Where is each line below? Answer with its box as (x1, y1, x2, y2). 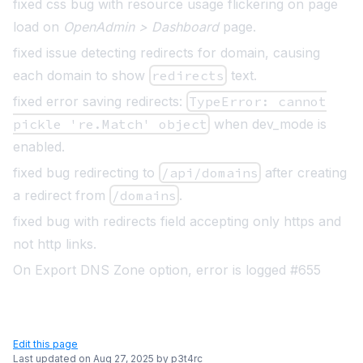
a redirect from (13, 187, 109, 203)
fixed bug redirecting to (13, 164, 159, 181)
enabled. (13, 139, 65, 155)
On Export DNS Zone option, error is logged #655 (13, 262, 321, 278)
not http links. (13, 236, 96, 252)
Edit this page (13, 338, 78, 350)
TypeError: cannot (189, 93, 327, 109)
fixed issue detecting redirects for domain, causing (13, 45, 320, 61)
